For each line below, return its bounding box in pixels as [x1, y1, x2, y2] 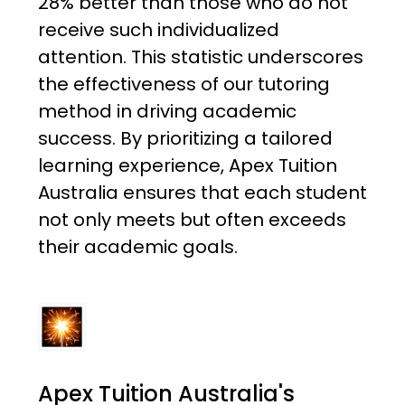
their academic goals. [37, 234, 238, 260]
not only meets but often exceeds [37, 207, 346, 233]
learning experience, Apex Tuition [37, 153, 337, 179]
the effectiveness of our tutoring [37, 71, 330, 98]
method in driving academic [37, 99, 297, 125]
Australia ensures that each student [37, 180, 367, 206]
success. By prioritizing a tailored [37, 126, 333, 152]
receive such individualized [37, 17, 279, 43]
